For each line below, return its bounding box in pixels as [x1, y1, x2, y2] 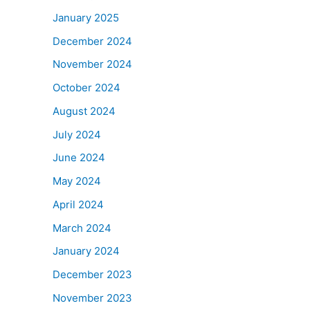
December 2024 [53, 34, 132, 48]
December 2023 [53, 268, 132, 281]
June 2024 [53, 151, 105, 165]
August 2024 [53, 104, 116, 118]
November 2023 [53, 291, 132, 304]
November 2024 [53, 57, 132, 71]
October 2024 [53, 81, 120, 94]
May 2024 [53, 174, 101, 188]
